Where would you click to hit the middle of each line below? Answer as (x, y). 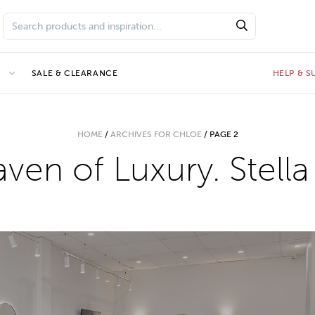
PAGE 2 (224, 134)
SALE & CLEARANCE (75, 73)
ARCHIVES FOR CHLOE (156, 134)
